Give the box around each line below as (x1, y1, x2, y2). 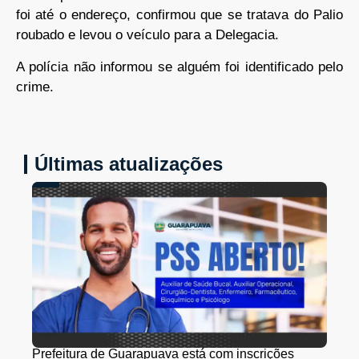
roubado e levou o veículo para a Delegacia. (16, 27, 279, 43)
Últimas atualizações (34, 153, 223, 175)
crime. (16, 79, 54, 95)
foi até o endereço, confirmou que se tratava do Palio (16, 7, 343, 23)
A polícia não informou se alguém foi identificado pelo (16, 58, 343, 75)
